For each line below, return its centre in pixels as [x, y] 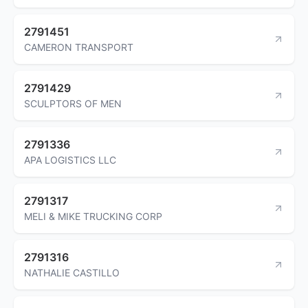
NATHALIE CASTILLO [72, 272]
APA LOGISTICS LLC [70, 159]
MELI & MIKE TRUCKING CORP [93, 216]
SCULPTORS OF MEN [73, 103]
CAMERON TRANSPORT [79, 47]
